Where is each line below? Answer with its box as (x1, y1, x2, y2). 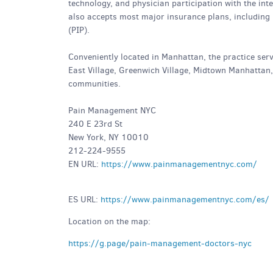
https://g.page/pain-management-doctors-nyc (68, 238, 252, 249)
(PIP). (68, 24, 90, 36)
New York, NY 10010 (68, 132, 149, 143)
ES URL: (68, 194, 101, 205)
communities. (68, 78, 121, 90)
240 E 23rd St (68, 118, 122, 130)
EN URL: (68, 158, 101, 170)
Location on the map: (68, 216, 151, 227)
